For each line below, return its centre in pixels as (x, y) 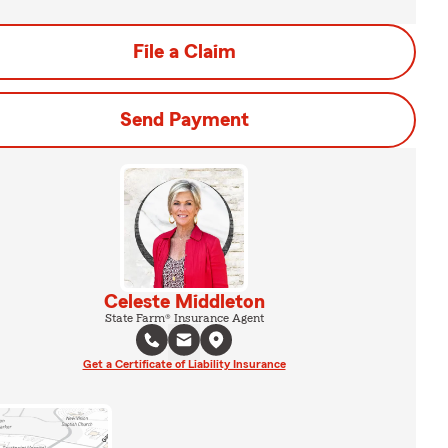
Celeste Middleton (184, 302)
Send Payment (184, 120)
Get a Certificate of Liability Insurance (184, 364)
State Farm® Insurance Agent (184, 318)
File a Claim (184, 52)
